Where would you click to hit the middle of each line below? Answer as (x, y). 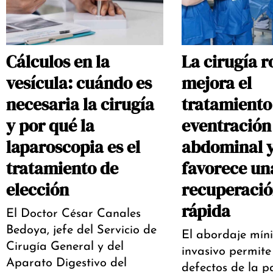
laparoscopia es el (73, 147)
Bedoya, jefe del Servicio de (81, 231)
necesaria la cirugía (80, 105)
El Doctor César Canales (73, 214)
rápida (206, 211)
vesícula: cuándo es (79, 83)
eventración (226, 126)
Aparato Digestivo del (66, 264)
